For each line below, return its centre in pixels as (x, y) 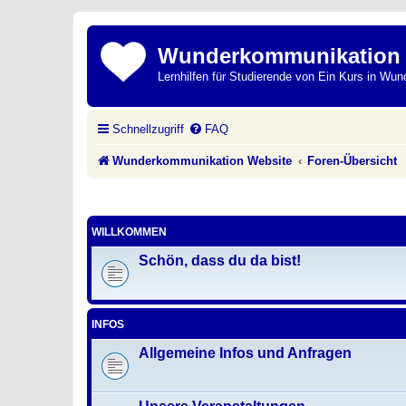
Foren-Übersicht (353, 160)
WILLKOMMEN (129, 232)
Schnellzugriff (148, 129)
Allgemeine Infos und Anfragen (245, 353)
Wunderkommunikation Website (202, 160)
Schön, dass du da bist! (220, 260)
